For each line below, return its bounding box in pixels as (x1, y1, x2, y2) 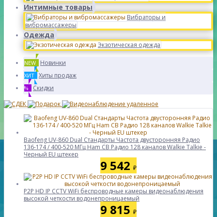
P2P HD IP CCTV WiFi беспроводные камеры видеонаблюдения (24, 187, 203, 195)
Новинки (40, 59, 66, 67)
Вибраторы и (127, 13, 166, 21)
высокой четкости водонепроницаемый (24, 194, 139, 202)
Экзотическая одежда (98, 41, 160, 49)
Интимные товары (24, 2, 93, 12)
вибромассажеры (25, 21, 77, 29)
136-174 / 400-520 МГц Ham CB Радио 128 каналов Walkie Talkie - (24, 143, 206, 151)
